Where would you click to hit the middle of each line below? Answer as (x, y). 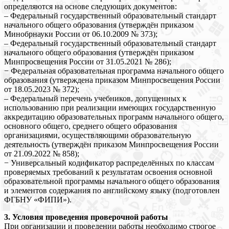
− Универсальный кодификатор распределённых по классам (109, 163)
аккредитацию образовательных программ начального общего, (114, 117)
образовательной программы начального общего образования (112, 181)
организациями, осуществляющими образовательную (98, 135)
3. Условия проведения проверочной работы (86, 217)
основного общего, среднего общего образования (90, 126)
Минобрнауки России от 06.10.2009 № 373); (81, 34)
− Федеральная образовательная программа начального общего (114, 71)
